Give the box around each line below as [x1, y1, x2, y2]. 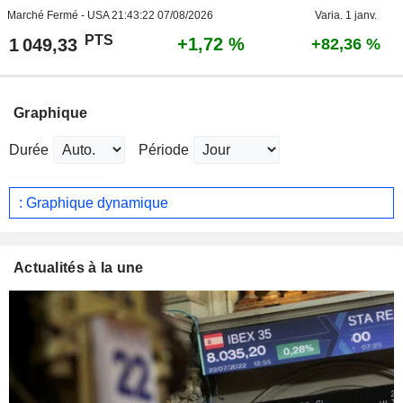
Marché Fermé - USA [6, 9, 112, 22]
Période [139, 142, 189, 158]
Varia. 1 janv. [314, 9, 377, 22]
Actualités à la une [13, 260, 144, 276]
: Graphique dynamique [19, 194, 168, 210]
